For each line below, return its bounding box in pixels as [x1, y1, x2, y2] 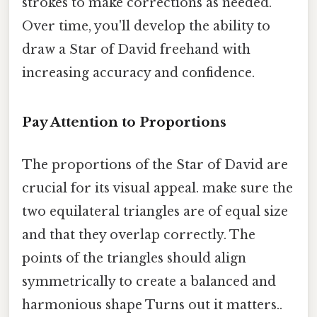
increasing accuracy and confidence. [22, 64, 255, 81]
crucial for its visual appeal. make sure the [22, 180, 293, 196]
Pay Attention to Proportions [22, 114, 226, 131]
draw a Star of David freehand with [22, 41, 250, 57]
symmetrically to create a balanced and [22, 273, 276, 289]
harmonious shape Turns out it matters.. [22, 296, 282, 313]
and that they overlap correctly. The [22, 226, 255, 243]
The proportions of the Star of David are [22, 156, 288, 173]
